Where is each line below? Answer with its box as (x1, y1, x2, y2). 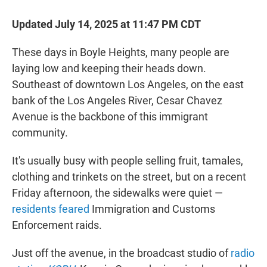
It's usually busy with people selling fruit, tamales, (12, 154, 243, 167)
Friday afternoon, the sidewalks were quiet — (12, 187, 223, 200)
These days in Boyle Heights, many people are (12, 46, 229, 59)
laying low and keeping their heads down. (12, 62, 206, 75)
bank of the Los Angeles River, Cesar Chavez (12, 94, 222, 107)
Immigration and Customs (92, 203, 215, 216)
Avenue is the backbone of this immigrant (12, 110, 208, 123)
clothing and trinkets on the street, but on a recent (12, 170, 246, 184)
